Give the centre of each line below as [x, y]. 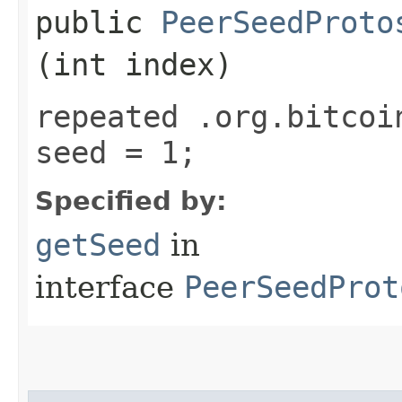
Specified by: [131, 201]
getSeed [98, 245]
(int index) [134, 64]
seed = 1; [116, 152]
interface [109, 287]
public [98, 22]
